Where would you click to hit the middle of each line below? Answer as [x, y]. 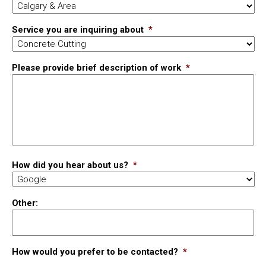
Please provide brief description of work [96, 68]
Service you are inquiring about [78, 30]
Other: [25, 203]
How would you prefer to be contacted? [95, 252]
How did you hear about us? [70, 165]
